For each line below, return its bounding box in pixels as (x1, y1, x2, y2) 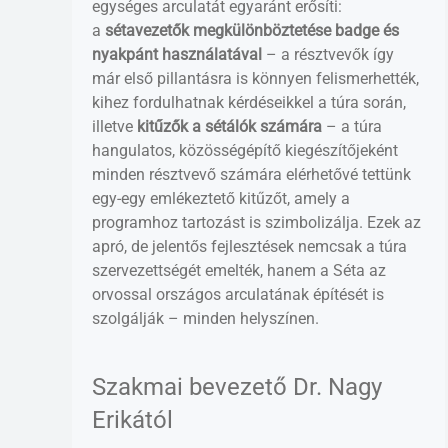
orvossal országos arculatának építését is (92, 284, 384, 304)
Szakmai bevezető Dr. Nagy (92, 372, 382, 401)
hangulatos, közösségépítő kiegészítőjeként (92, 140, 398, 160)
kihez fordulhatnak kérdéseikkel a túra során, (92, 92, 406, 112)
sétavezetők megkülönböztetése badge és (105, 20, 399, 40)
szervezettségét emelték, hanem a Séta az (92, 260, 386, 280)
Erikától (92, 405, 173, 434)
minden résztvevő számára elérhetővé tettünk (92, 164, 411, 184)
